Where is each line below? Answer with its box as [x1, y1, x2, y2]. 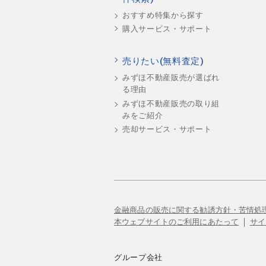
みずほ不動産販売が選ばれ [122, 73, 220, 83]
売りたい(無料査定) [122, 55, 204, 66]
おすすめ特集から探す [122, 11, 204, 20]
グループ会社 [114, 253, 163, 262]
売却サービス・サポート [122, 124, 212, 134]
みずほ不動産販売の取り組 [122, 99, 220, 108]
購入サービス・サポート [122, 24, 212, 34]
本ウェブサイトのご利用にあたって [114, 217, 239, 227]
